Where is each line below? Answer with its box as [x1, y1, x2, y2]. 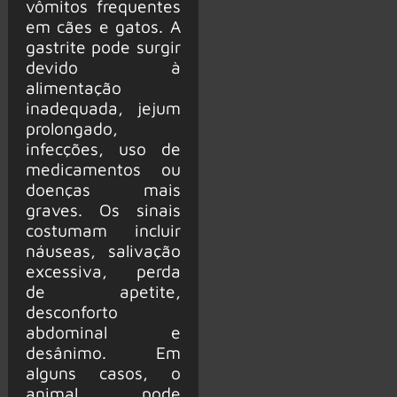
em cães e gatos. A [25, 16, 181, 37]
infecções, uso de [25, 138, 181, 160]
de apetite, [25, 281, 181, 302]
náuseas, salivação [25, 240, 181, 261]
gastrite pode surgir [25, 36, 181, 58]
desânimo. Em [25, 342, 181, 363]
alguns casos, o [25, 362, 181, 384]
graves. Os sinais [25, 199, 181, 221]
